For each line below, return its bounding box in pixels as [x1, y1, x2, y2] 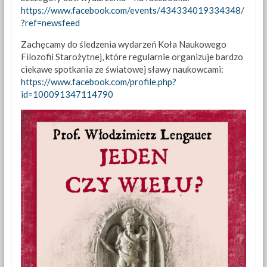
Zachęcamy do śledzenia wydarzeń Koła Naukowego [20, 39, 226, 50]
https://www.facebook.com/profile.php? [20, 76, 176, 88]
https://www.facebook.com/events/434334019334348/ [20, 5, 244, 16]
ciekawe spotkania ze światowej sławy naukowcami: [20, 64, 223, 75]
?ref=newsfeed [20, 17, 80, 29]
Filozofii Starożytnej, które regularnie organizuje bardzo [20, 51, 243, 63]
